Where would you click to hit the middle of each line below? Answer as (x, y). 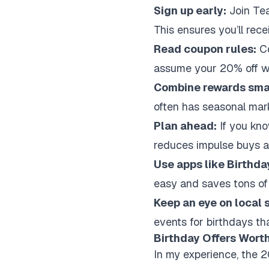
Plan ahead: (185, 126)
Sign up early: (190, 11)
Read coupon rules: (205, 49)
